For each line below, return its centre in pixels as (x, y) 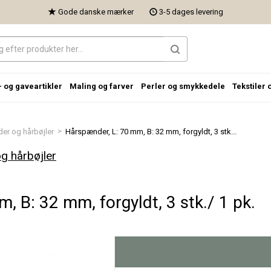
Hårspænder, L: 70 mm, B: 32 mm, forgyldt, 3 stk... (151, 132)
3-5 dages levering (190, 12)
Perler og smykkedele (183, 86)
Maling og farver (102, 86)
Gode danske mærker (95, 12)
